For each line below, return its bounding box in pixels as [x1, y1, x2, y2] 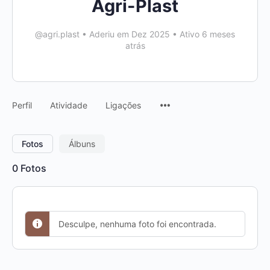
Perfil [12, 100, 32, 110]
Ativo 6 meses [177, 29, 235, 39]
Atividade [50, 100, 87, 110]
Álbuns [69, 139, 95, 149]
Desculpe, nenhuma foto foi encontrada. [58, 219, 216, 229]
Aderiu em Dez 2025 [87, 29, 172, 39]
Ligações [105, 100, 141, 110]
